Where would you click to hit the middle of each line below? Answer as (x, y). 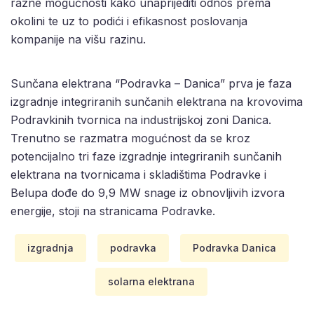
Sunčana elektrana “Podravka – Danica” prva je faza (151, 83)
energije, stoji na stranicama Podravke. (113, 211)
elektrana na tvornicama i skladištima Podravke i (138, 174)
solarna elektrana (151, 281)
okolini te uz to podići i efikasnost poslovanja (129, 21)
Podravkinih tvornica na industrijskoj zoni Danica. (141, 120)
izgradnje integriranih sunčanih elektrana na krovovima (157, 101)
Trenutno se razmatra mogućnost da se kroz (130, 138)
